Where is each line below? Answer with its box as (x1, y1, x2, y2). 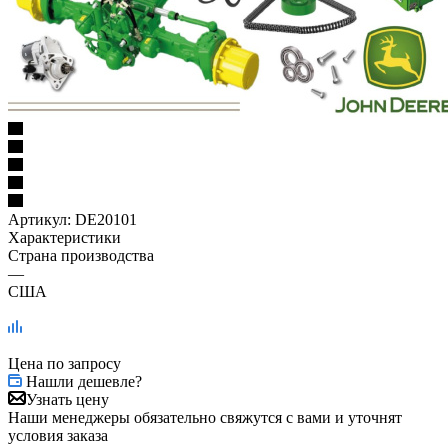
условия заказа (8, 427, 108, 445)
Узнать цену (26, 391, 109, 409)
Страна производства (8, 247, 154, 265)
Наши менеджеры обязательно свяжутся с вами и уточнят (8, 409, 402, 427)
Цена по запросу (8, 355, 121, 373)
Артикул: (8, 211, 71, 229)
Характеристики (8, 229, 121, 247)
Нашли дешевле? (26, 373, 142, 391)
